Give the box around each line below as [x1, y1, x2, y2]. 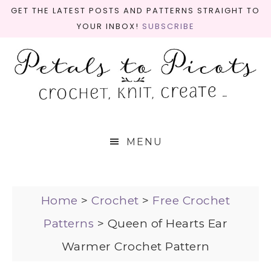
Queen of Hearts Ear [107, 217, 227, 230]
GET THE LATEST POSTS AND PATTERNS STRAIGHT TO [11, 5, 260, 16]
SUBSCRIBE [142, 21, 195, 32]
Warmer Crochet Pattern [61, 240, 210, 253]
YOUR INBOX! [76, 21, 142, 32]
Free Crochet [152, 194, 230, 207]
